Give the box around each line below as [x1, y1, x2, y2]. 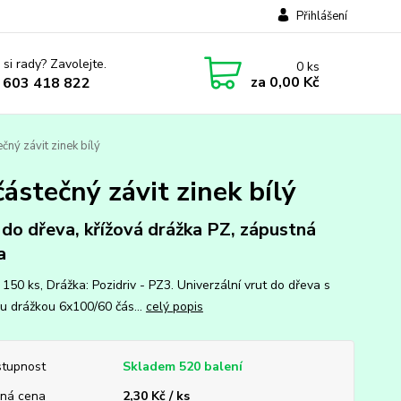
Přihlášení [295, 8, 347, 24]
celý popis [145, 298, 203, 315]
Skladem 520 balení [122, 358, 243, 375]
